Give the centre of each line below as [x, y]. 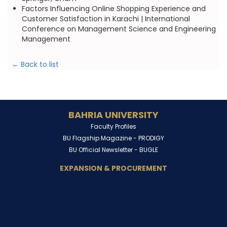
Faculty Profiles [113, 126]
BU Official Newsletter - [104, 150]
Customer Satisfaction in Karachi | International [106, 19]
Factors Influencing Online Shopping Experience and [113, 9]
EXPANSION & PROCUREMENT [113, 168]
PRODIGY [151, 138]
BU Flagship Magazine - [101, 138]
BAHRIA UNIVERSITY [113, 115]
